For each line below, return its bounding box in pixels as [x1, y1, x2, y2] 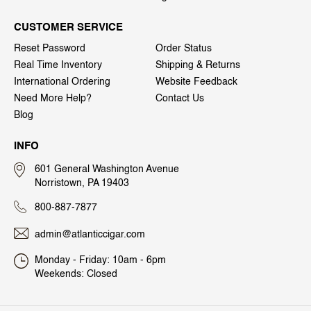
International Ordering [14, 76, 110, 87]
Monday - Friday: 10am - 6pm [35, 255, 166, 266]
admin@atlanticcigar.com [35, 230, 145, 240]
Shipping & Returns [155, 60, 240, 70]
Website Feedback [155, 76, 237, 87]
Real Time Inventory [14, 60, 102, 70]
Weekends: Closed [35, 269, 117, 280]
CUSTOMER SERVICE [14, 22, 123, 33]
